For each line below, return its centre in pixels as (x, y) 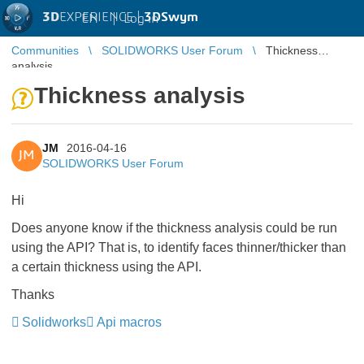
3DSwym (171, 17)
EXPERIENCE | (102, 17)
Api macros (129, 322)
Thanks (33, 295)
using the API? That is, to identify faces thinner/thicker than (179, 247)
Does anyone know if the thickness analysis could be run (174, 228)
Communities (45, 50)
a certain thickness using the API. (106, 267)
